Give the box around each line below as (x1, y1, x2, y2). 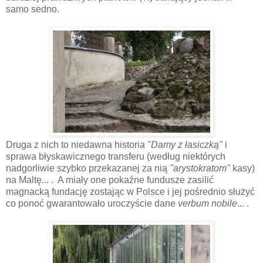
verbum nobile (178, 198, 237, 208)
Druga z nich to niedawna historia (6, 139, 147, 150)
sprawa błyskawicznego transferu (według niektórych (6, 151, 225, 161)
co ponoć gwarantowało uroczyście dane (6, 198, 178, 208)
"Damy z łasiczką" (147, 139, 222, 150)
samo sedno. (6, 4, 59, 14)
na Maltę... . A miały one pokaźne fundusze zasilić (6, 174, 214, 185)
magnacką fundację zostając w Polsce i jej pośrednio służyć (6, 186, 255, 197)
